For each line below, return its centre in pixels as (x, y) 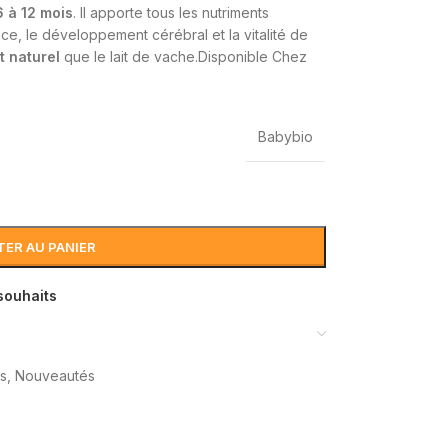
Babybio (285, 137)
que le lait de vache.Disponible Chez (183, 57)
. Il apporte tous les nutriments (170, 13)
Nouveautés (54, 376)
